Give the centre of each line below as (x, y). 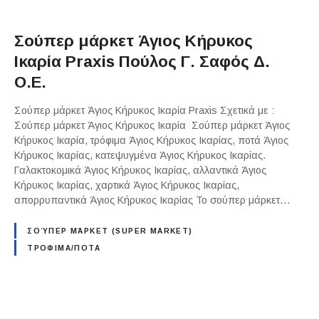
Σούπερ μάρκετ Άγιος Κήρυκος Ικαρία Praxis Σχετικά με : (144, 110)
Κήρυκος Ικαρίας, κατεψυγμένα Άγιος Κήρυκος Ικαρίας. (140, 155)
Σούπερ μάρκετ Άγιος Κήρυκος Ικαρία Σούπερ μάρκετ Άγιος (152, 125)
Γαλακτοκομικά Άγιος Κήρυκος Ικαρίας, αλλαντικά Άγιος (140, 170)
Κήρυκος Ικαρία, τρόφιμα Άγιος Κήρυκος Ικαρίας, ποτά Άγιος (151, 140)
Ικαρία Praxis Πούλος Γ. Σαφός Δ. (142, 62)
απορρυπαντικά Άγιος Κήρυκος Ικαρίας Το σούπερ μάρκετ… (152, 200)
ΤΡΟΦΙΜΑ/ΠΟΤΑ (64, 248)
